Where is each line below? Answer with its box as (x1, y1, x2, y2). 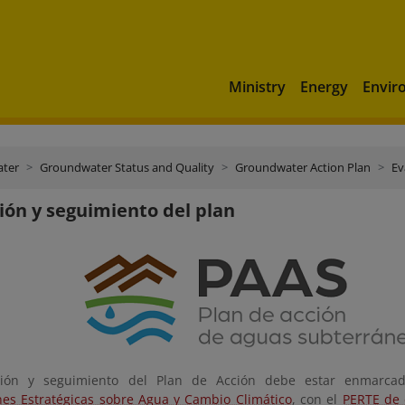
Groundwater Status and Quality (40, 159, 214, 175)
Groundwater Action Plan (235, 159, 371, 175)
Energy (300, 76, 348, 97)
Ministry (229, 76, 286, 97)
